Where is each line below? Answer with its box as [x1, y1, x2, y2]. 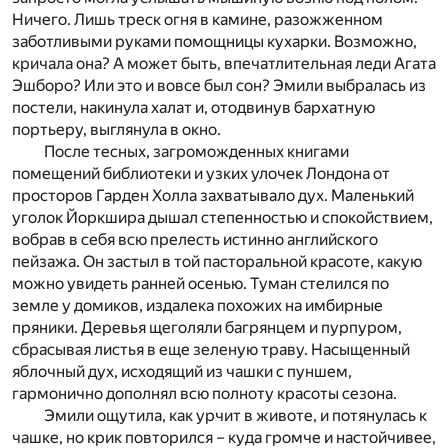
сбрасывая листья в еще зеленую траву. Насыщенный [12, 339, 410, 359]
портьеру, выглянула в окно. [12, 119, 221, 139]
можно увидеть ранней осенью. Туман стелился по [12, 273, 389, 293]
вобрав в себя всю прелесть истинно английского [12, 229, 378, 249]
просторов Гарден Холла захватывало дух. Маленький [12, 185, 414, 205]
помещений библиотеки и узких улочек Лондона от [12, 163, 390, 183]
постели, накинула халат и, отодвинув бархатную [12, 97, 375, 117]
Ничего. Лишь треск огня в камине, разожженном [12, 9, 383, 29]
